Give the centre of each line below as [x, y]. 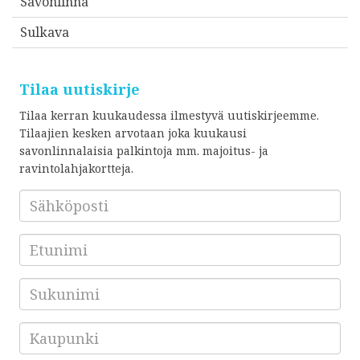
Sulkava [45, 33]
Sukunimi [46, 286]
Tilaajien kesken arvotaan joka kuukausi [133, 133]
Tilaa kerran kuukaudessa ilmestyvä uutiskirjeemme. [169, 116]
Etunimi [41, 242]
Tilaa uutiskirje [80, 90]
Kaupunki [47, 330]
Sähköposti [51, 198]
